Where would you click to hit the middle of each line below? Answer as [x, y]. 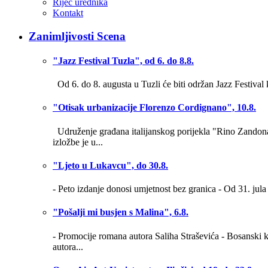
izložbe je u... [78, 142]
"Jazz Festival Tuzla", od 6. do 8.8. [123, 60]
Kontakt [68, 13]
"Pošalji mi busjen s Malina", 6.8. [121, 212]
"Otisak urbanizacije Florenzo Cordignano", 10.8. [154, 108]
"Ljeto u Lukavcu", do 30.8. [110, 165]
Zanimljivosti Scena [77, 36]
